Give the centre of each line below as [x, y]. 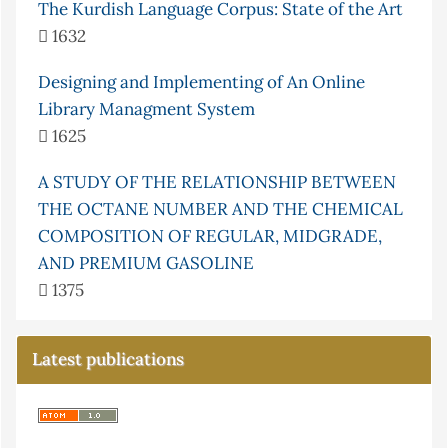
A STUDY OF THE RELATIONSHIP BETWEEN [217, 182]
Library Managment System [146, 109]
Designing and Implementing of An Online [201, 82]
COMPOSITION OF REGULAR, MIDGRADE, [210, 236]
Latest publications [108, 359]
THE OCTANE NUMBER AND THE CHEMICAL [220, 209]
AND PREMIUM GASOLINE [146, 263]
